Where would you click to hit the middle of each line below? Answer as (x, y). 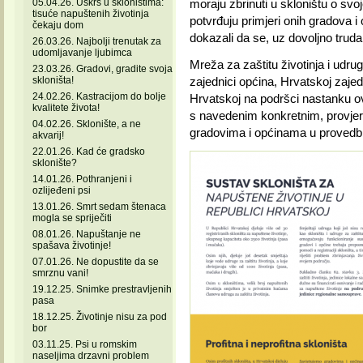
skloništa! (53, 80)
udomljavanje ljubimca (82, 53)
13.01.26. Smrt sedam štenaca (99, 207)
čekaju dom (58, 25)
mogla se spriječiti (72, 218)
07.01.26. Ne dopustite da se (95, 262)
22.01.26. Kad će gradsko (88, 152)
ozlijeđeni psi (61, 190)
